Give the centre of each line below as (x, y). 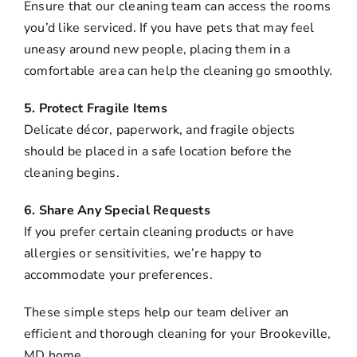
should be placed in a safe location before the (158, 151)
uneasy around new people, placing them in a (157, 49)
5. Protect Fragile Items (96, 108)
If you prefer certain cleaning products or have (159, 231)
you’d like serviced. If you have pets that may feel (169, 27)
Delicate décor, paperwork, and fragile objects (160, 129)
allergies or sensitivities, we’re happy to (143, 253)
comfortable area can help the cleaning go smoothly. (178, 71)
